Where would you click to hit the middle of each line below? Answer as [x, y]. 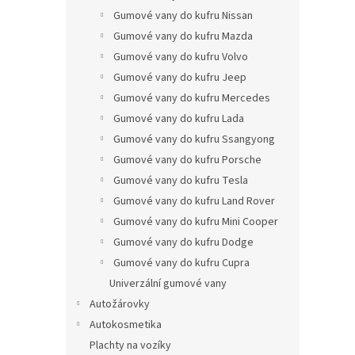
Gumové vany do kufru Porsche [187, 160]
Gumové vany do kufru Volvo [181, 57]
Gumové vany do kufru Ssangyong [194, 140]
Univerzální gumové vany [168, 284]
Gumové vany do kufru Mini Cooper [196, 222]
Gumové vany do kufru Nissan [183, 16]
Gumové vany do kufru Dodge [183, 243]
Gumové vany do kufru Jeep [180, 78]
